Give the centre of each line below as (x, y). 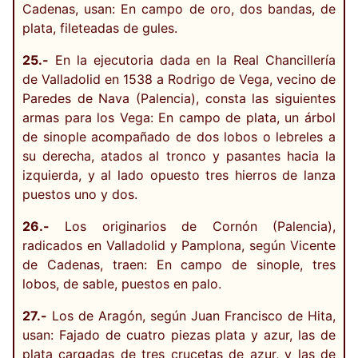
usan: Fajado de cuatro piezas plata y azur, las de (179, 334)
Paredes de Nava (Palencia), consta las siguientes (179, 98)
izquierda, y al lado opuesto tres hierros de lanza (179, 175)
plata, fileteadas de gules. (100, 28)
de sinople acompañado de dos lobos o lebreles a (179, 136)
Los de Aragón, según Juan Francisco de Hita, (191, 315)
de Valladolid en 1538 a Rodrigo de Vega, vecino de (179, 79)
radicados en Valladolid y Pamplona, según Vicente (179, 245)
